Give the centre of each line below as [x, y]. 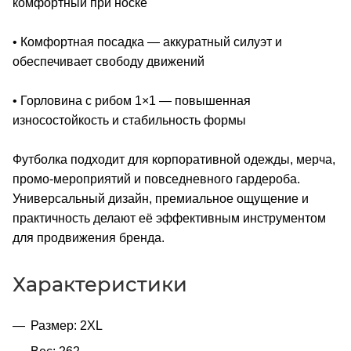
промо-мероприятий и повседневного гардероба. [156, 179]
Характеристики [100, 284]
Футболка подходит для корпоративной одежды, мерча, [174, 159]
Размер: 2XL [67, 325]
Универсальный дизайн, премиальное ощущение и [161, 198]
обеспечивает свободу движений [109, 61]
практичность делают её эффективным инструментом [169, 218]
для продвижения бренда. [89, 237]
